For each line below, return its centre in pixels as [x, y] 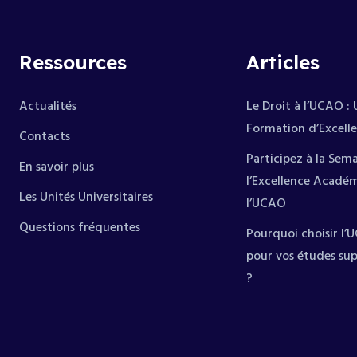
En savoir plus [57, 167]
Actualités [48, 107]
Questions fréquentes [80, 228]
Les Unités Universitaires [86, 198]
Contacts [45, 137]
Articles [283, 62]
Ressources [73, 62]
